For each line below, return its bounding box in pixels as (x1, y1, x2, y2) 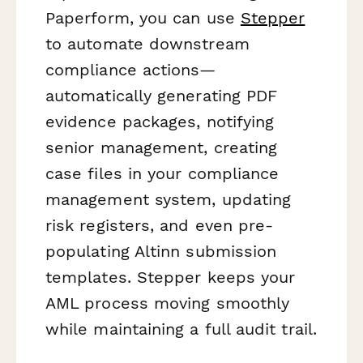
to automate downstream (45, 34, 250, 54)
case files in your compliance (45, 164, 280, 184)
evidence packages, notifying (45, 112, 275, 132)
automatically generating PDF (45, 86, 278, 106)
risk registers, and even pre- (45, 216, 274, 236)
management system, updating (45, 190, 292, 210)
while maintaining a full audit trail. (45, 319, 317, 340)
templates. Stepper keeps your (45, 267, 296, 288)
